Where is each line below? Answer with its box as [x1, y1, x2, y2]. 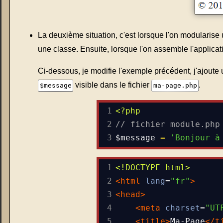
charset [165, 204, 201, 213]
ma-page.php [153, 81, 197, 89]
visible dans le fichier [73, 80, 152, 89]
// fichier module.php [115, 119, 221, 129]
